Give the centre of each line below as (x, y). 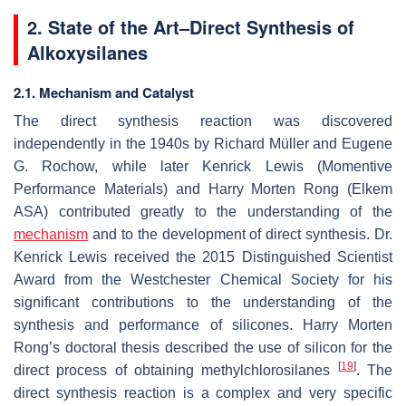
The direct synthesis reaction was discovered (203, 121)
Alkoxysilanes (87, 52)
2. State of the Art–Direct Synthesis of (191, 26)
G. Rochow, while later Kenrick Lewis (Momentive (203, 166)
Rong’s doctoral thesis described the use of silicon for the (203, 347)
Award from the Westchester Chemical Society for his (203, 279)
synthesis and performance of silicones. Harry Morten (203, 324)
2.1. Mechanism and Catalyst (104, 92)
